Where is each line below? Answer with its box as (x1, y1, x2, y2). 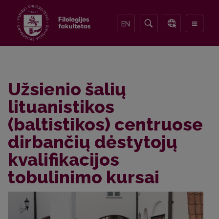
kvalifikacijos (8, 149, 119, 170)
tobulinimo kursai (8, 167, 159, 187)
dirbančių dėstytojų (8, 131, 177, 152)
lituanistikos (8, 96, 114, 117)
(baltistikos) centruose (8, 114, 203, 134)
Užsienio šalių (8, 79, 126, 99)
